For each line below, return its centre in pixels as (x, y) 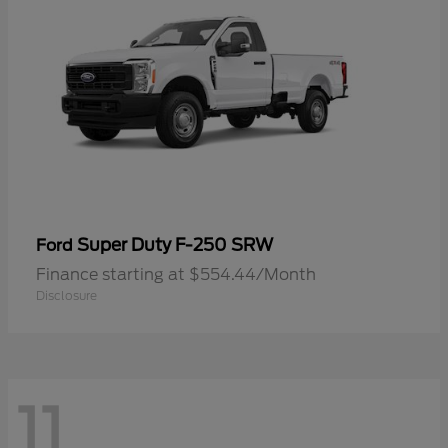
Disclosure (66, 296)
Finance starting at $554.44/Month (176, 275)
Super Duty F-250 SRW (175, 245)
